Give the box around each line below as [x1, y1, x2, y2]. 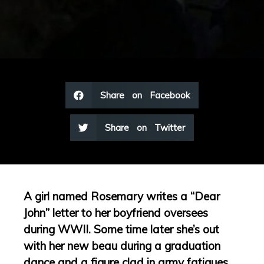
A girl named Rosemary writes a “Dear [24, 189, 220, 204]
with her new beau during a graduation [24, 239, 220, 253]
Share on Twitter [104, 122, 185, 134]
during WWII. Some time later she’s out [24, 222, 219, 237]
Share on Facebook [100, 90, 190, 101]
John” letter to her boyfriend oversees [24, 206, 208, 220]
